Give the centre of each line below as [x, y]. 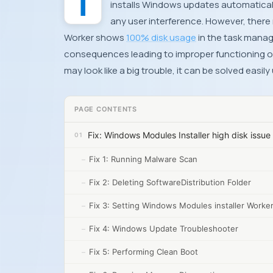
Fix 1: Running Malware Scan [143, 159]
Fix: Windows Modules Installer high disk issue [179, 135]
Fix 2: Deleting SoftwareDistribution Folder [170, 182]
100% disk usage [161, 37]
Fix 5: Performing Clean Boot [144, 252]
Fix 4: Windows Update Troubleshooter [164, 229]
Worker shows [95, 37]
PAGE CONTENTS [106, 109]
